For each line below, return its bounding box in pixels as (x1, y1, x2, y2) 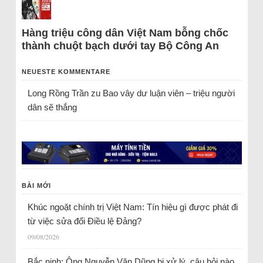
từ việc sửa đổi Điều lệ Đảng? (27, 216, 141, 227)
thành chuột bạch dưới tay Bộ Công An (21, 40, 219, 52)
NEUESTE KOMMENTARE (21, 68, 110, 75)
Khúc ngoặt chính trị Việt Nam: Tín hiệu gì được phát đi (27, 202, 238, 213)
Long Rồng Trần (27, 88, 89, 98)
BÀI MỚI (21, 182, 51, 190)
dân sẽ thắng (27, 102, 77, 112)
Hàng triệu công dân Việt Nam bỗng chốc (21, 27, 228, 39)
